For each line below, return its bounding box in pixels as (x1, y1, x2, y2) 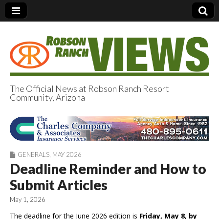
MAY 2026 (52, 151, 82, 159)
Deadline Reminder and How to (10, 160, 206, 177)
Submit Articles (10, 176, 108, 194)
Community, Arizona (10, 91, 85, 103)
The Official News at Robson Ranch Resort (10, 83, 169, 94)
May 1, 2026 (10, 196, 45, 204)
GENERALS (18, 151, 49, 159)
